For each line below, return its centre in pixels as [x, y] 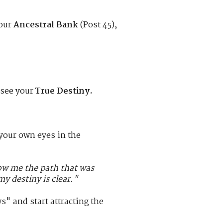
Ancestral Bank [46, 25]
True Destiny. [64, 92]
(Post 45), [98, 25]
